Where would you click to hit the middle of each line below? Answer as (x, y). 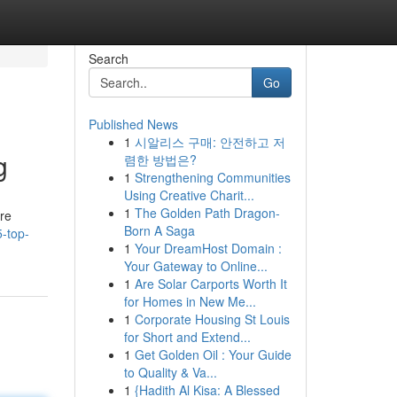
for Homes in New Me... (190, 301)
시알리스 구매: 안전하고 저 (210, 142)
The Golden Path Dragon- (207, 213)
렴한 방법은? (160, 160)
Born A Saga (159, 230)
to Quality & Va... (170, 372)
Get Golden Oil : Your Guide (213, 354)
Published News (133, 124)
